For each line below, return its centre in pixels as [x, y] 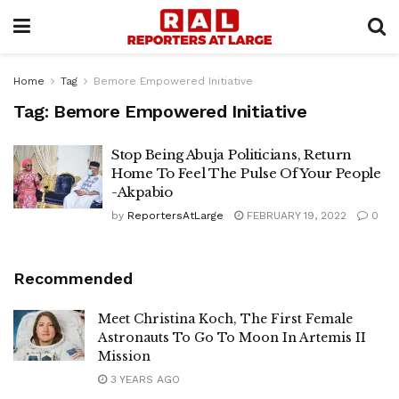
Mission [124, 356]
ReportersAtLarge [175, 216]
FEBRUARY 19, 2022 [295, 216]
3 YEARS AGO [143, 379]
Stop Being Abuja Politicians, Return [232, 155]
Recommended [73, 278]
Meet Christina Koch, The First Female [225, 319]
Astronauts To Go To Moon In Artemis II [232, 338]
